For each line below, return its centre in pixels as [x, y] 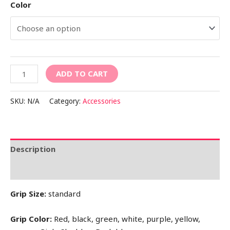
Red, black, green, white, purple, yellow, [126, 219]
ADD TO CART [82, 74]
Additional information [55, 169]
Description [33, 149]
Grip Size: [28, 194]
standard [63, 194]
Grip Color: [31, 219]
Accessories [102, 101]
